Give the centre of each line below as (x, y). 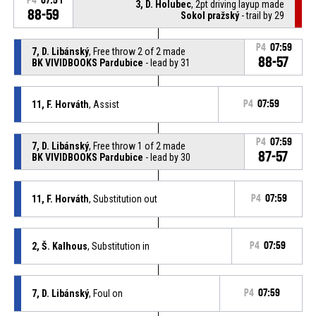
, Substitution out (123, 199)
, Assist (104, 104)
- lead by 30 (166, 157)
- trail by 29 (262, 15)
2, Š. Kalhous (59, 246)
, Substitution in (118, 246)
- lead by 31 (166, 62)
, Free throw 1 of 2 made (137, 146)
